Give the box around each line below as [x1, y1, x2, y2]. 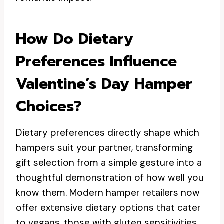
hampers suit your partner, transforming [16, 141, 193, 154]
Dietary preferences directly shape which [16, 126, 199, 139]
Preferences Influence [16, 50, 177, 73]
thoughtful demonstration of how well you [16, 171, 204, 184]
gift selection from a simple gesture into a [16, 156, 202, 169]
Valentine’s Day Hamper [16, 72, 192, 95]
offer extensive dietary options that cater [16, 201, 201, 214]
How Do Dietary [16, 27, 133, 50]
